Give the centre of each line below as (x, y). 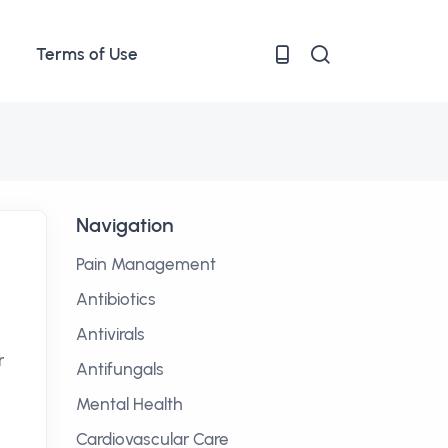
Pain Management (146, 264)
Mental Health (129, 404)
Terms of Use (87, 54)
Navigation (124, 225)
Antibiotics (116, 299)
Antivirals (110, 334)
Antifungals (120, 369)
